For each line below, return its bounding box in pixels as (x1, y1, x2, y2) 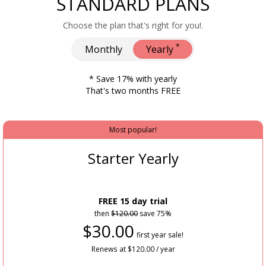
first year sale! (137, 230, 183, 240)
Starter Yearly (87, 148, 179, 169)
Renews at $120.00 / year (91, 244, 175, 254)
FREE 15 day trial (99, 195, 167, 207)
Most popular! (109, 125, 157, 135)
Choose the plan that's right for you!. (63, 20, 203, 31)
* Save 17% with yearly (89, 73, 177, 85)
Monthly (84, 43, 122, 56)
